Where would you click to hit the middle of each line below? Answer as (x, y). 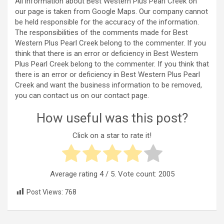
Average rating (74, 174)
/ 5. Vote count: (131, 174)
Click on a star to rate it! (112, 135)
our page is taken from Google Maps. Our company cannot (111, 12)
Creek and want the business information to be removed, (108, 85)
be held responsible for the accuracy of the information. (107, 22)
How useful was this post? (112, 118)
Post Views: (45, 192)
